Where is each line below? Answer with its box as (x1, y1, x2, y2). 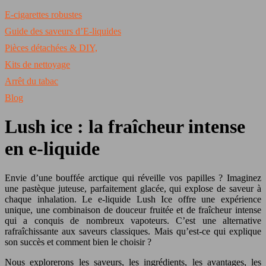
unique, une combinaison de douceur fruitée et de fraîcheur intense (5, 204, 261, 215)
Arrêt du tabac (5, 76, 58, 86)
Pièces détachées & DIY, (5, 43, 97, 53)
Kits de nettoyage (5, 59, 70, 69)
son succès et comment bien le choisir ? (5, 236, 151, 247)
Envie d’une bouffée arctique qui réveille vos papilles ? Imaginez (5, 172, 261, 183)
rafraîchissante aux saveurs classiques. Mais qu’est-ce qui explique (5, 226, 261, 236)
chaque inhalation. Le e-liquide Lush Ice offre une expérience (5, 194, 261, 204)
